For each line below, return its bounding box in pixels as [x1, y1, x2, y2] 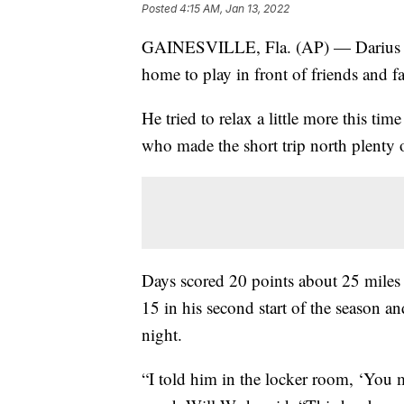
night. [142, 323, 182, 346]
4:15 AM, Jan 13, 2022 [179, 2, 289, 16]
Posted [142, 2, 179, 16]
